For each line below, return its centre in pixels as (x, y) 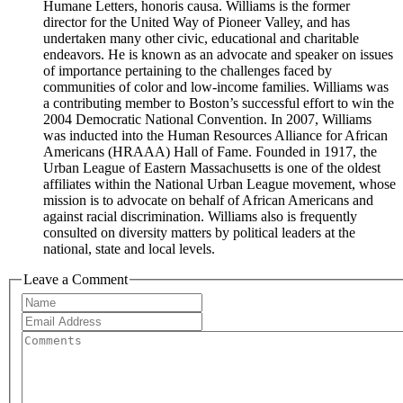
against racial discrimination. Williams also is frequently (200, 217)
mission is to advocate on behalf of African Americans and (208, 201)
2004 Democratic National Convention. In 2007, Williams (207, 120)
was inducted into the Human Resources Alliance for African (215, 136)
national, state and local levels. (129, 249)
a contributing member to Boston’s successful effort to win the (219, 103)
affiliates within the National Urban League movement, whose (219, 184)
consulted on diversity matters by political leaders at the (199, 233)
